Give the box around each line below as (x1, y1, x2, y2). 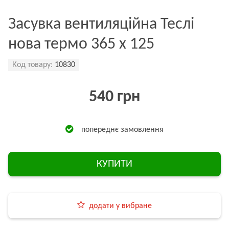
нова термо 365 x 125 (8, 36, 154, 53)
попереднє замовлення (81, 125, 164, 134)
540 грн (89, 89, 140, 105)
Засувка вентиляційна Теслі (8, 16, 194, 33)
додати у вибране (89, 202, 152, 210)
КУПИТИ (97, 159, 132, 169)
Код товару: (12, 61, 53, 69)
